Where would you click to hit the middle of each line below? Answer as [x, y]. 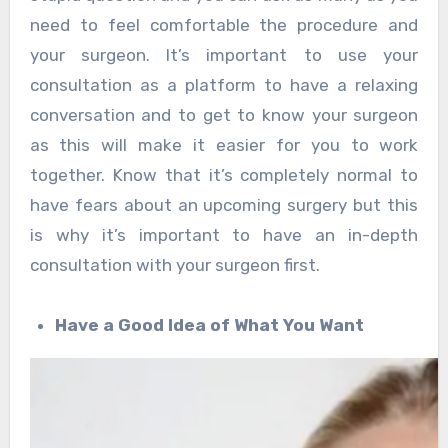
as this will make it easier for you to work [224, 145]
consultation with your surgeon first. [174, 265]
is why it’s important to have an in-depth [224, 235]
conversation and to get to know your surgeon [224, 115]
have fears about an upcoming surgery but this [224, 205]
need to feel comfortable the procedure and [224, 25]
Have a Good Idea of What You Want [210, 325]
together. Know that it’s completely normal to [224, 175]
